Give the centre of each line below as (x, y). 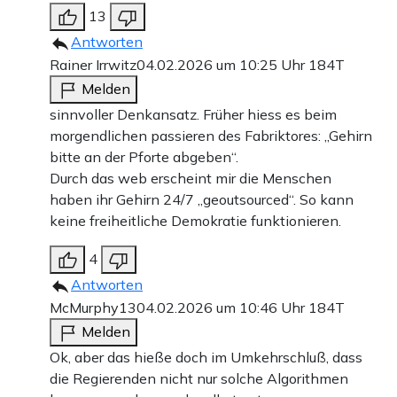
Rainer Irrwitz (93, 64)
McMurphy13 (93, 307)
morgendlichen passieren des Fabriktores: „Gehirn (211, 135)
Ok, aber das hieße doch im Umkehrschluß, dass (206, 357)
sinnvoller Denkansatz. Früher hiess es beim (193, 114)
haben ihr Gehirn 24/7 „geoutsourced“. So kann (202, 199)
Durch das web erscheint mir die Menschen (191, 178)
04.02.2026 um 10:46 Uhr (222, 307)
